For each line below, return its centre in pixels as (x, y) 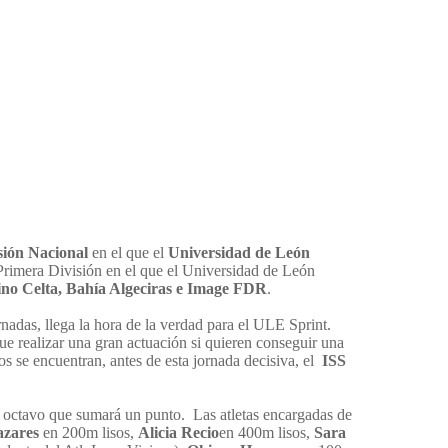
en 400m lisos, (266, 433)
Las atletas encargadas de (272, 415)
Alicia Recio (178, 433)
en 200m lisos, (90, 433)
